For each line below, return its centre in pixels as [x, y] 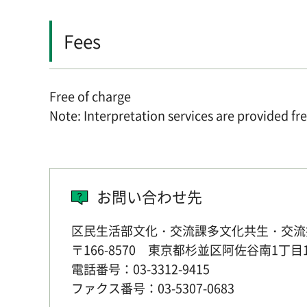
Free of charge [90, 96]
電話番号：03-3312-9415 [140, 269]
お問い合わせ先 [149, 197]
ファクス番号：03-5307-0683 [153, 288]
